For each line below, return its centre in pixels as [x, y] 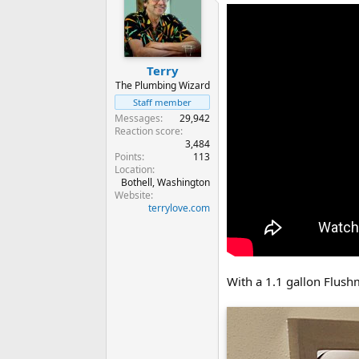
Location [133, 170]
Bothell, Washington [165, 183]
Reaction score [147, 131]
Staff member [162, 103]
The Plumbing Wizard [162, 86]
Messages [137, 119]
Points [128, 157]
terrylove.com [179, 208]
